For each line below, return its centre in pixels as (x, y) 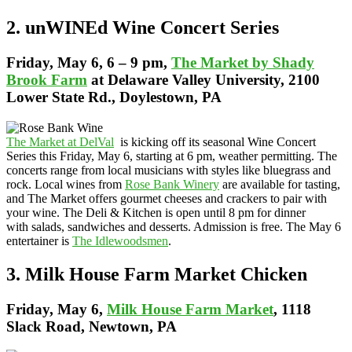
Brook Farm (47, 80)
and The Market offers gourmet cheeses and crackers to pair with (167, 198)
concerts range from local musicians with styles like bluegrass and (169, 170)
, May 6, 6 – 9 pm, (110, 63)
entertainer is (39, 240)
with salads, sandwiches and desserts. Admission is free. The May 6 (174, 226)
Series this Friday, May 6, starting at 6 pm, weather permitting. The (172, 156)
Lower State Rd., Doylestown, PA (114, 97)
